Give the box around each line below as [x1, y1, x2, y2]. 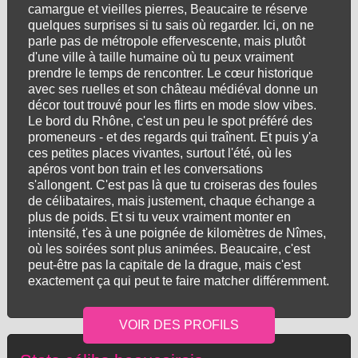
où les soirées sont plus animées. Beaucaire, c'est [27, 242, 310, 256]
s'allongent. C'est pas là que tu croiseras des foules [27, 178, 317, 192]
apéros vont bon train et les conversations [27, 162, 263, 176]
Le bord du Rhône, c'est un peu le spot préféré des [27, 114, 312, 128]
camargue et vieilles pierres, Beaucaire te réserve [27, 2, 308, 16]
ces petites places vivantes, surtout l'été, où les [27, 146, 292, 160]
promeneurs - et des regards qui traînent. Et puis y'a [27, 130, 318, 144]
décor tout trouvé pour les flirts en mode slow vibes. [27, 98, 316, 112]
